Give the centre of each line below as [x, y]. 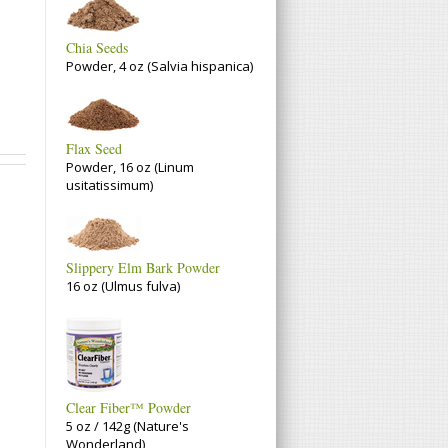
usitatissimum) [109, 185]
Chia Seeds [97, 47]
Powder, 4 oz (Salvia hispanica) [159, 66]
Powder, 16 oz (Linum [130, 167]
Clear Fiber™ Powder [128, 407]
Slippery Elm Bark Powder [143, 267]
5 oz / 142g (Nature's [127, 426]
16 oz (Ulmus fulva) [123, 286]
